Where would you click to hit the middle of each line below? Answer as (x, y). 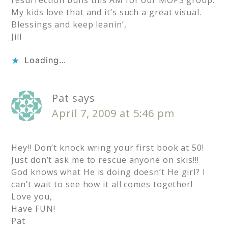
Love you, (32, 197)
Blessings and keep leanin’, (69, 25)
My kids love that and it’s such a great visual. (106, 12)
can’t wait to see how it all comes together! (102, 184)
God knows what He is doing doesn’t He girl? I (108, 172)
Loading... (46, 60)
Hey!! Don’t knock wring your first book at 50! (108, 148)
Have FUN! (33, 209)
